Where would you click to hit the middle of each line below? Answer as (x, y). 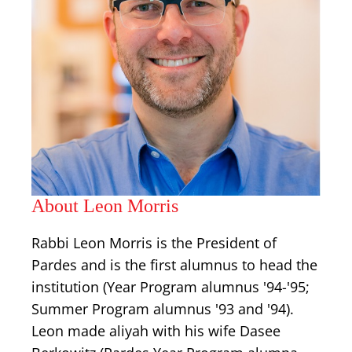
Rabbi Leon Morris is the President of (154, 243)
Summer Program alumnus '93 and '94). (163, 309)
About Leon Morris (105, 206)
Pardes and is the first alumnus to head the (174, 265)
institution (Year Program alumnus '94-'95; (170, 287)
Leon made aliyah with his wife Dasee (156, 331)
